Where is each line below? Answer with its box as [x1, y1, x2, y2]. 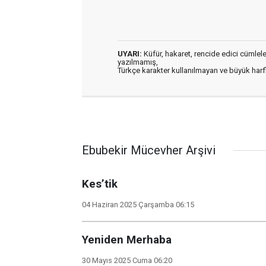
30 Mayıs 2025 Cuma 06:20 [82, 256, 172, 265]
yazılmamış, [118, 58, 158, 66]
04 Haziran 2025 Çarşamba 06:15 [82, 200, 194, 209]
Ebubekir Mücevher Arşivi [82, 143, 216, 157]
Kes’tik [82, 178, 118, 191]
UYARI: [118, 49, 142, 58]
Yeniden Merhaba [82, 233, 172, 246]
